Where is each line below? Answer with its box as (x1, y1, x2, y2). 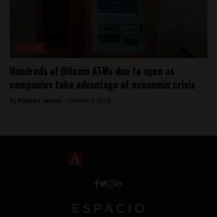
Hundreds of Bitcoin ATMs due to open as (10, 63, 174, 78)
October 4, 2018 (68, 97, 110, 104)
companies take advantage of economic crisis (10, 77, 195, 92)
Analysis (17, 45, 41, 52)
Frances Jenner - (18, 97, 68, 104)
